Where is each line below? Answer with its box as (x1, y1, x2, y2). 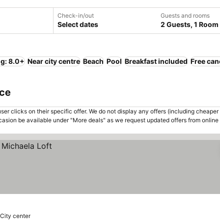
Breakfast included (125, 57, 188, 65)
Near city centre (27, 57, 80, 65)
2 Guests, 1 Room (161, 20, 219, 28)
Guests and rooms (161, 12, 210, 19)
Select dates (57, 20, 98, 28)
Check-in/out (57, 12, 94, 19)
